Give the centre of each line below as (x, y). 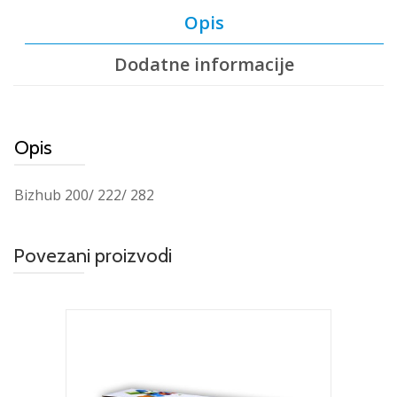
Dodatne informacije (204, 64)
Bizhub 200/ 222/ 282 (84, 195)
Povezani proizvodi (93, 256)
